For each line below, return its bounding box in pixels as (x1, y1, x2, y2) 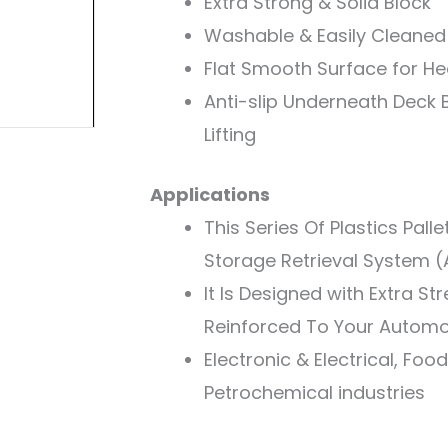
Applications (149, 181, 270, 207)
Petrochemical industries (203, 379, 425, 405)
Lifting (203, 121, 256, 147)
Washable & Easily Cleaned (203, 22, 446, 48)
